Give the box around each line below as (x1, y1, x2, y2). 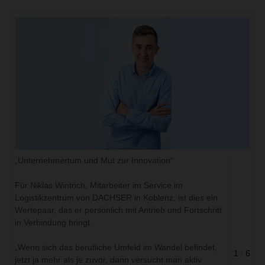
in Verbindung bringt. (15, 217, 92, 227)
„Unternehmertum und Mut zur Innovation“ (15, 155, 173, 165)
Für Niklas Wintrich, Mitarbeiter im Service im (15, 180, 183, 190)
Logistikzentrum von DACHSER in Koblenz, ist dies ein (15, 192, 218, 202)
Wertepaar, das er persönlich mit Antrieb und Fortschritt (15, 205, 222, 215)
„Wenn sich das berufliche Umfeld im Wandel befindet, (15, 242, 217, 252)
